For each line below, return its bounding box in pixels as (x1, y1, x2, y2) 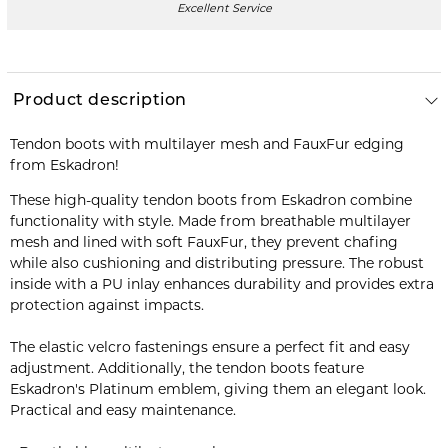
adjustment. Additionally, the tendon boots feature (9, 358, 364, 377)
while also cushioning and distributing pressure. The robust (9, 253, 424, 272)
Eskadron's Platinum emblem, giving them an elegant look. (9, 379, 426, 398)
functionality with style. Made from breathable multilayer (9, 211, 411, 230)
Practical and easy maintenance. (9, 400, 236, 419)
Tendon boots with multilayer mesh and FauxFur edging (9, 134, 404, 153)
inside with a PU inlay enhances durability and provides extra (9, 274, 434, 293)
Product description (12, 92, 187, 109)
